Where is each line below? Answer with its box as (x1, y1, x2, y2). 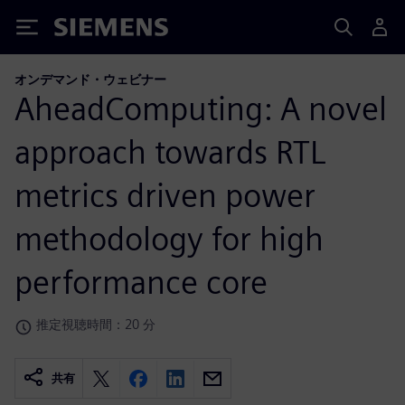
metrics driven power (14, 174, 316, 215)
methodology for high (14, 218, 324, 259)
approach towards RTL (14, 131, 325, 172)
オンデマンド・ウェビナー (14, 71, 166, 87)
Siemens (54, 21, 114, 40)
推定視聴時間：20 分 (36, 316, 155, 332)
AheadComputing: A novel (14, 88, 387, 128)
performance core (14, 261, 268, 302)
